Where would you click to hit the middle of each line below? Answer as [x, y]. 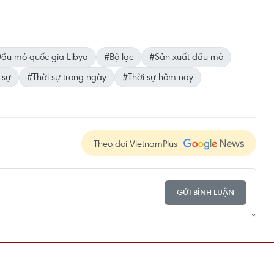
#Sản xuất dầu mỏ [186, 56]
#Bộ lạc [119, 56]
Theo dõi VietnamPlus [135, 143]
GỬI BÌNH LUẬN [206, 193]
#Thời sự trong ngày [67, 76]
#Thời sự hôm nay [158, 76]
